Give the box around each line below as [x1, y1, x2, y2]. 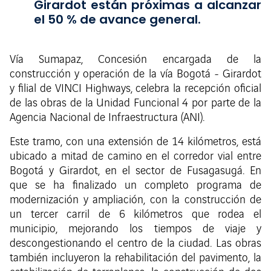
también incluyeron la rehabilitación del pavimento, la [10, 252, 261, 265]
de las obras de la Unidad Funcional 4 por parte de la [10, 97, 261, 110]
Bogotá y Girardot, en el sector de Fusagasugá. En [10, 165, 261, 178]
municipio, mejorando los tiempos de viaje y [10, 223, 261, 236]
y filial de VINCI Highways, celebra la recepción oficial [10, 83, 261, 96]
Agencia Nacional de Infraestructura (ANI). [10, 112, 204, 125]
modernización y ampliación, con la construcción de [10, 194, 261, 207]
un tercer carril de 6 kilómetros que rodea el [10, 209, 261, 221]
